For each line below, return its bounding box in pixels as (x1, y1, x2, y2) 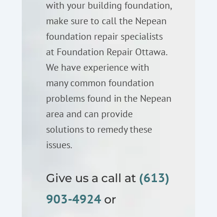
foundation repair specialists (46, 30, 163, 43)
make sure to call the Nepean (46, 14, 167, 27)
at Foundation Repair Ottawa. (46, 45, 167, 58)
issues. (46, 138, 72, 151)
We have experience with (46, 61, 149, 74)
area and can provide (46, 107, 133, 120)
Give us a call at (46, 170, 139, 185)
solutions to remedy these (46, 123, 152, 136)
